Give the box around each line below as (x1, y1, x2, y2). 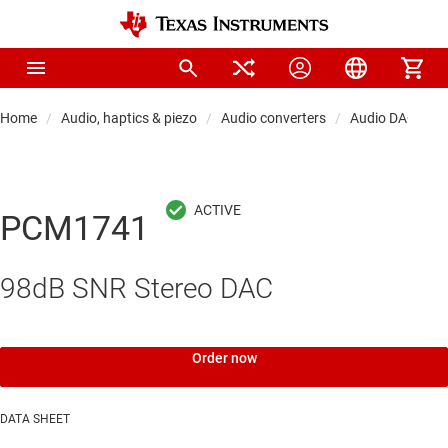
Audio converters (221, 110, 326, 126)
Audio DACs (350, 110, 423, 126)
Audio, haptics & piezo (61, 110, 197, 126)
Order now (191, 350, 257, 367)
